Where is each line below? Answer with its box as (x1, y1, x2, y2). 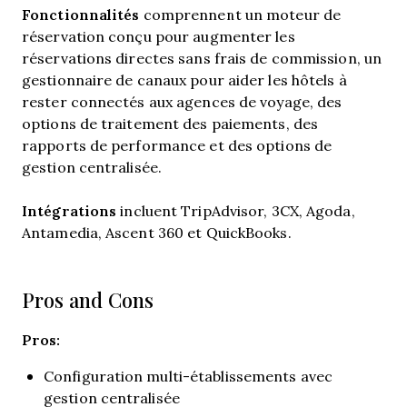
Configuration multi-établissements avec (44, 366, 333, 385)
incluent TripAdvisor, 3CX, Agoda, (116, 201, 355, 220)
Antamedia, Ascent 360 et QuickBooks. (22, 223, 292, 242)
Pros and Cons (22, 287, 154, 313)
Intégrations (22, 200, 117, 221)
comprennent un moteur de (139, 5, 342, 24)
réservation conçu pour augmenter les (22, 26, 295, 45)
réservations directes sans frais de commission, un (22, 48, 382, 67)
